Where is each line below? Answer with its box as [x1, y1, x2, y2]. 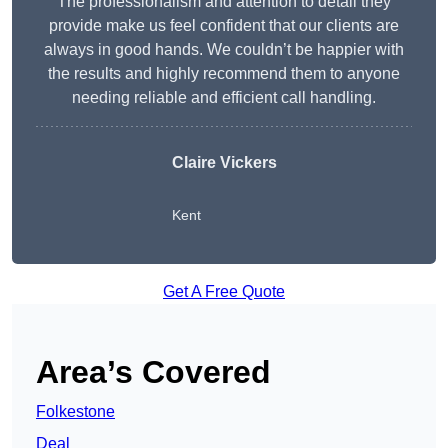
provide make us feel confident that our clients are [49, 17, 399, 35]
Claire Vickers [171, 154, 277, 172]
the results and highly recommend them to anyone [48, 65, 400, 83]
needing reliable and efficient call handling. [72, 89, 376, 107]
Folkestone [36, 403, 115, 421]
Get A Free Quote [163, 283, 285, 301]
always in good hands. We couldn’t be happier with [44, 41, 404, 59]
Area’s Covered [36, 354, 271, 391]
